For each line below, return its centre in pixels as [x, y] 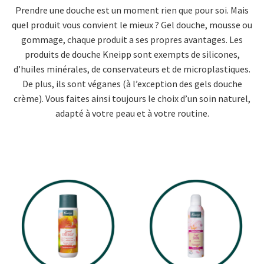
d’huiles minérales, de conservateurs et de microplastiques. [132, 69]
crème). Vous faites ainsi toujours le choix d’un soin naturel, [132, 99]
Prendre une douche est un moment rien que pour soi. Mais [132, 10]
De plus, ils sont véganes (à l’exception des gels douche [132, 84]
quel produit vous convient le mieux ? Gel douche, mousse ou [132, 25]
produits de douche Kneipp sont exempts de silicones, [132, 55]
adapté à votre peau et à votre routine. [132, 113]
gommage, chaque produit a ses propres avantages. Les [132, 40]
